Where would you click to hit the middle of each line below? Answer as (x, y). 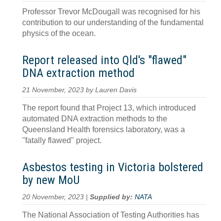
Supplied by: (112, 197)
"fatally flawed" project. (62, 140)
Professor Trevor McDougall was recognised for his (111, 12)
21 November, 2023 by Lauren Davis (79, 90)
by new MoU (51, 180)
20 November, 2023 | (56, 197)
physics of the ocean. (59, 33)
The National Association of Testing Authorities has (111, 215)
